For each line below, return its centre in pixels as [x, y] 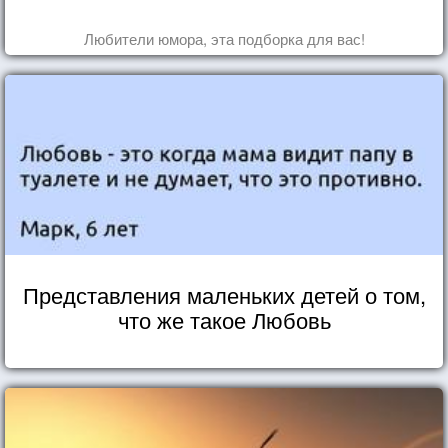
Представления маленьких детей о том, [224, 294]
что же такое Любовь [224, 319]
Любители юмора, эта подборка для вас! [224, 38]
